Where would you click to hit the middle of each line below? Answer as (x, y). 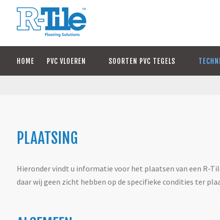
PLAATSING (47, 138)
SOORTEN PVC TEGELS (143, 61)
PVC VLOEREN (67, 61)
